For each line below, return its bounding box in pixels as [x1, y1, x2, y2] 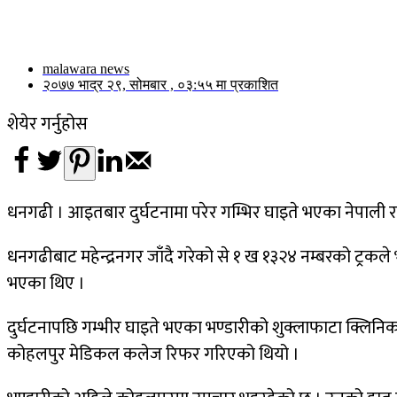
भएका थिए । [7, 269, 85, 300]
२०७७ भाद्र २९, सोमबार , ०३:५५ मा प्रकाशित [43, 77, 278, 93]
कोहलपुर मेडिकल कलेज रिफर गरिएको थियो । [7, 339, 300, 370]
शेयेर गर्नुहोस [7, 109, 88, 140]
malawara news [43, 61, 129, 77]
